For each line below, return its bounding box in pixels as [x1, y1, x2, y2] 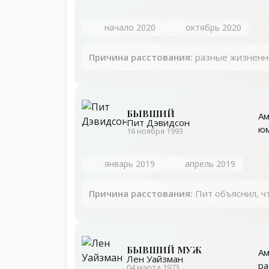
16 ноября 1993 [127, 125, 183, 137]
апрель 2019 [185, 158, 235, 170]
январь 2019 [104, 158, 155, 170]
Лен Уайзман [127, 253, 183, 265]
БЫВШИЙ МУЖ [127, 244, 202, 256]
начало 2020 [104, 22, 156, 34]
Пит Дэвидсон [127, 116, 190, 129]
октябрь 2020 [186, 22, 241, 34]
